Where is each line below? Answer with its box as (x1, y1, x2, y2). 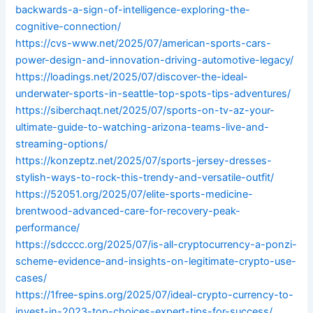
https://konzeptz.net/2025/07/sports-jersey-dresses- (15, 154, 272, 168)
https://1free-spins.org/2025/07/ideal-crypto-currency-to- (15, 289, 294, 302)
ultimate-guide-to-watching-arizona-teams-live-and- (15, 121, 270, 134)
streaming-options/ (15, 138, 108, 151)
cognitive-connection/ (15, 20, 122, 34)
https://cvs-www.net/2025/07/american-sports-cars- (15, 37, 272, 50)
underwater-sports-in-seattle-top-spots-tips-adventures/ (15, 87, 291, 101)
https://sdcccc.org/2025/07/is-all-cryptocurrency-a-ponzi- (15, 238, 298, 252)
